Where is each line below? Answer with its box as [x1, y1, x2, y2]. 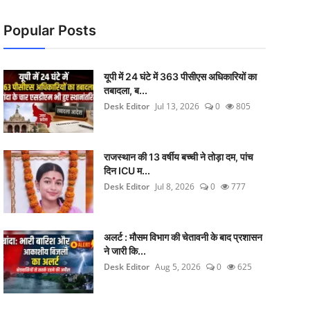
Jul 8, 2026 [154, 181, 194, 192]
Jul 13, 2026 [154, 100, 199, 112]
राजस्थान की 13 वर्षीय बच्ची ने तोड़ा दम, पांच [103, 151, 253, 163]
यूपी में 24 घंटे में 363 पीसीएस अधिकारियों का [103, 71, 257, 82]
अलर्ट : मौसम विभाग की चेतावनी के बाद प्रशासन [103, 231, 262, 243]
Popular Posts [3, 22, 96, 39]
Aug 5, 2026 [154, 261, 201, 273]
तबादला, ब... [103, 84, 147, 96]
